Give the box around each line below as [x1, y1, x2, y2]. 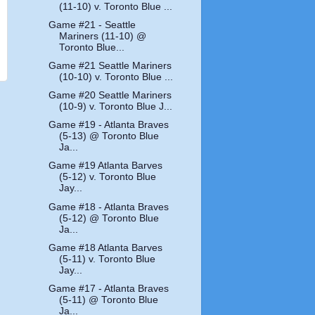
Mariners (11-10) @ [59, 30, 147, 41]
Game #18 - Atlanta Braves [49, 201, 169, 212]
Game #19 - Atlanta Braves [49, 120, 169, 131]
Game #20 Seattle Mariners [49, 90, 172, 101]
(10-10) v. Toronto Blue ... [59, 72, 174, 83]
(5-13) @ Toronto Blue [59, 131, 160, 142]
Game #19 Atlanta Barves [49, 160, 163, 172]
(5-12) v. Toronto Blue [59, 172, 157, 183]
